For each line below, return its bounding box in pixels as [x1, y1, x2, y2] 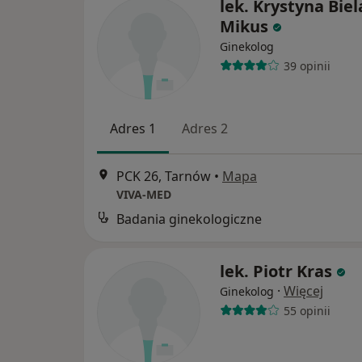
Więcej [284, 282, 323, 301]
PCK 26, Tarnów [116, 167, 211, 186]
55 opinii [283, 302, 330, 318]
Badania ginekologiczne [116, 210, 262, 229]
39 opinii [283, 57, 330, 74]
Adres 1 [110, 120, 156, 137]
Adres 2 [182, 120, 228, 137]
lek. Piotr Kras [220, 260, 332, 283]
